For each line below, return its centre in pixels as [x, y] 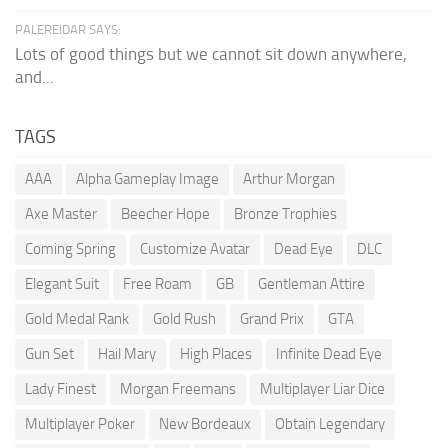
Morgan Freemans [178, 388]
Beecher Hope [165, 213]
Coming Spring [70, 248]
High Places [216, 353]
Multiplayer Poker [80, 423]
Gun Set [49, 353]
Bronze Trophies [285, 213]
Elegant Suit [62, 283]
